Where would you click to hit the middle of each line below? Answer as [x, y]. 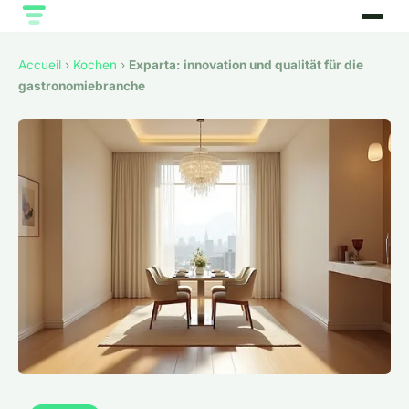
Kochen [95, 65]
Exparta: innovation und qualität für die [246, 65]
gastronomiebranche [82, 86]
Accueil [40, 65]
